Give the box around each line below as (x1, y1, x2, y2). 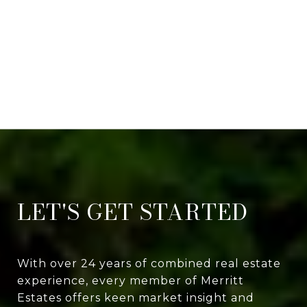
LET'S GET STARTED (17, 195, 248, 230)
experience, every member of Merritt (17, 274, 244, 288)
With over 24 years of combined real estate (17, 257, 281, 271)
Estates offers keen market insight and (17, 291, 254, 305)
